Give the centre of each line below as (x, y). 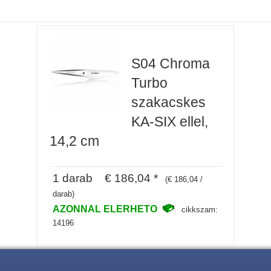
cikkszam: (199, 209)
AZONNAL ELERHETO (106, 208)
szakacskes (168, 103)
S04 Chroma (170, 64)
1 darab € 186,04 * (105, 178)
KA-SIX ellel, (169, 122)
